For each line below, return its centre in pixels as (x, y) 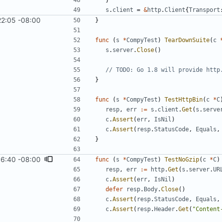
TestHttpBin (184, 100)
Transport (204, 10)
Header (165, 209)
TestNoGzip (182, 160)
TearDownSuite (187, 40)
